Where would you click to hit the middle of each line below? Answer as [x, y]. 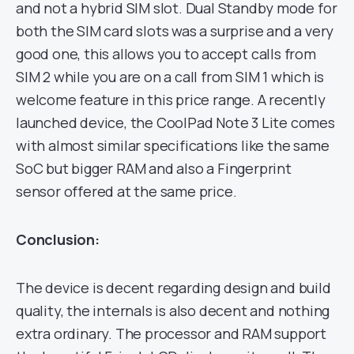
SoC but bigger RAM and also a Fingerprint [154, 168]
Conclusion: [58, 239]
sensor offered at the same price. [126, 191]
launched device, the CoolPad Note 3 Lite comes [175, 122]
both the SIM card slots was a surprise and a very [175, 30]
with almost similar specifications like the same [173, 145]
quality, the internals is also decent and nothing [173, 310]
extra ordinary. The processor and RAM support [171, 333]
